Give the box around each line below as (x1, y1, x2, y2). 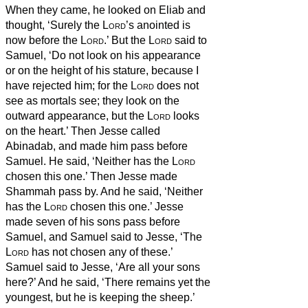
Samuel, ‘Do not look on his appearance (5, 49, 201, 61)
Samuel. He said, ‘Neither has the (5, 155, 172, 167)
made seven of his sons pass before (5, 215, 180, 228)
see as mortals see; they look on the (5, 94, 179, 107)
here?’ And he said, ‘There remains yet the (5, 276, 210, 288)
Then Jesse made (90, 170, 177, 182)
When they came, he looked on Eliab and (5, 3, 206, 16)
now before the (5, 34, 80, 46)
